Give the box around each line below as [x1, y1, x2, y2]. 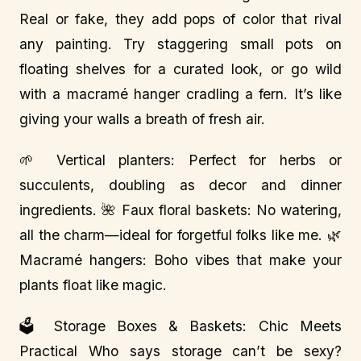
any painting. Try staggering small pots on [19, 35, 342, 52]
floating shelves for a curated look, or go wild [19, 60, 342, 77]
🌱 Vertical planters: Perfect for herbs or [19, 151, 342, 168]
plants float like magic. [19, 276, 167, 293]
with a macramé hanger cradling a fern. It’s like [19, 85, 342, 102]
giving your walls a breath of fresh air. [19, 110, 265, 127]
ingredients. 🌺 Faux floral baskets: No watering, [19, 201, 342, 218]
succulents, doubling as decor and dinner [19, 176, 342, 193]
